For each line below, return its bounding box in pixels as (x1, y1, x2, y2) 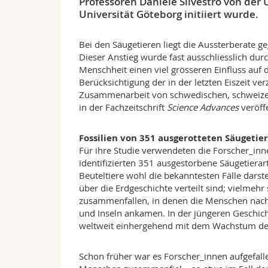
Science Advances (167, 101, 239, 114)
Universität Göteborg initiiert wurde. (79, 7, 258, 22)
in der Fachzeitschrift (79, 101, 167, 114)
